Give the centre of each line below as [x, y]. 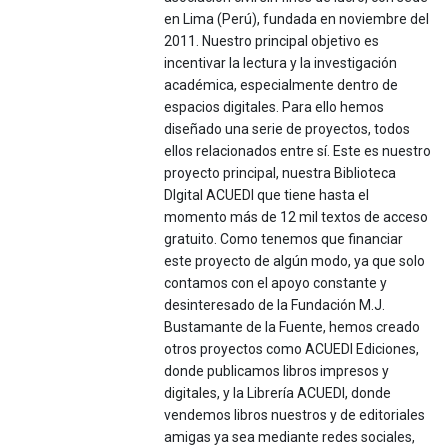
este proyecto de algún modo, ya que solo [295, 261]
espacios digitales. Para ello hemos [274, 107]
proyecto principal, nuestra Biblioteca [280, 173]
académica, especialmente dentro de [281, 85]
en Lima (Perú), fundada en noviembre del [297, 19]
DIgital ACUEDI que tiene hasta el [267, 195]
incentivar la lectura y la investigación [281, 63]
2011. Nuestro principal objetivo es [272, 41]
